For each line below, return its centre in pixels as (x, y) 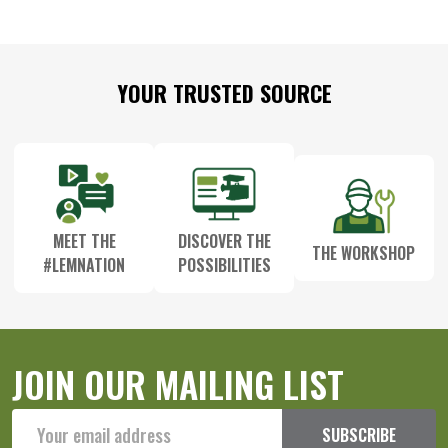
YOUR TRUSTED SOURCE (224, 92)
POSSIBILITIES (224, 264)
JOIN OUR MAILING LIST (178, 383)
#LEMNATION (84, 264)
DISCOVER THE (224, 240)
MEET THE (84, 240)
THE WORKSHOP (364, 252)
